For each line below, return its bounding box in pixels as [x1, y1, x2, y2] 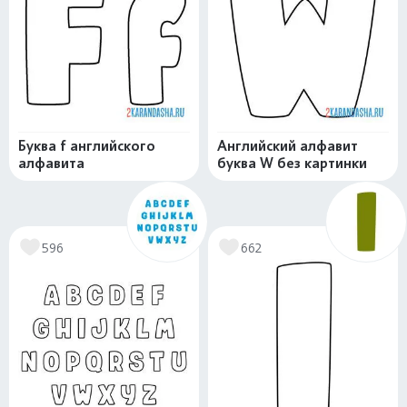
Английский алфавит [217, 137, 358, 155]
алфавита [18, 154, 84, 173]
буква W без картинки [217, 154, 367, 173]
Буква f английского [18, 137, 155, 155]
